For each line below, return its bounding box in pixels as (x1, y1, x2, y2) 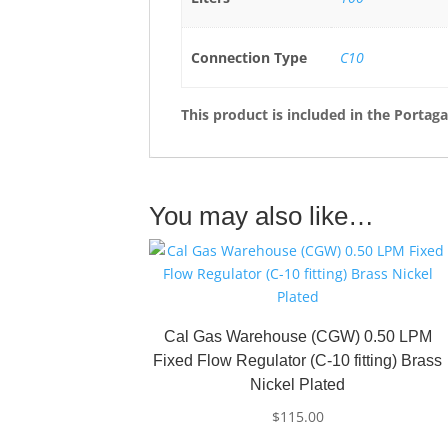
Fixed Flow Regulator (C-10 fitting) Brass (153, 352, 443, 369)
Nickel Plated (250, 376, 346, 393)
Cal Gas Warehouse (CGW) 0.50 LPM (163, 328, 432, 345)
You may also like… (149, 201, 375, 231)
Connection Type (190, 48, 307, 67)
